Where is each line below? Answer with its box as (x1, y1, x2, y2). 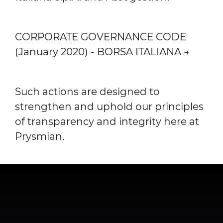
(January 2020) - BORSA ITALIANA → (15, 46, 190, 58)
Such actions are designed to (15, 86, 160, 98)
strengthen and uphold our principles (15, 101, 204, 112)
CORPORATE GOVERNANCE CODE (15, 31, 186, 43)
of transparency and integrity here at (15, 115, 199, 127)
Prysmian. (15, 130, 64, 142)
